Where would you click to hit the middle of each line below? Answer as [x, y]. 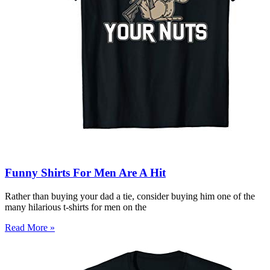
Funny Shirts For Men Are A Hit [85, 172]
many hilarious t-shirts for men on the [76, 207]
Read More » [30, 227]
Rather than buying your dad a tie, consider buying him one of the [130, 196]
